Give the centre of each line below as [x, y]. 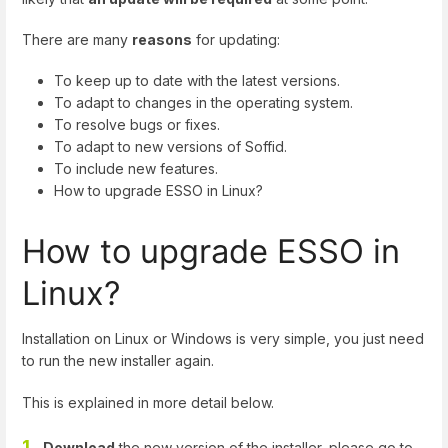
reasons [162, 39]
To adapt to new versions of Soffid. [170, 147]
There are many [77, 39]
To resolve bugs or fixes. [137, 125]
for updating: [236, 39]
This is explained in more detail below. [148, 402]
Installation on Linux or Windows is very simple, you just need [223, 339]
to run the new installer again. [118, 361]
